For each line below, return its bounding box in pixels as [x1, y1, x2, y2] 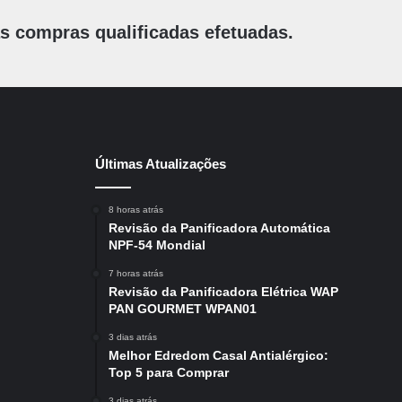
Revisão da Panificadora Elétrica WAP [109, 284, 338, 300]
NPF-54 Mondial [109, 238, 205, 253]
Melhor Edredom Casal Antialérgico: [109, 348, 328, 363]
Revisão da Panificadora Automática [109, 221, 330, 236]
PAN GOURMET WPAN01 [109, 301, 257, 317]
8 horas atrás [109, 205, 163, 215]
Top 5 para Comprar [109, 365, 229, 380]
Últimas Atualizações [95, 156, 226, 172]
